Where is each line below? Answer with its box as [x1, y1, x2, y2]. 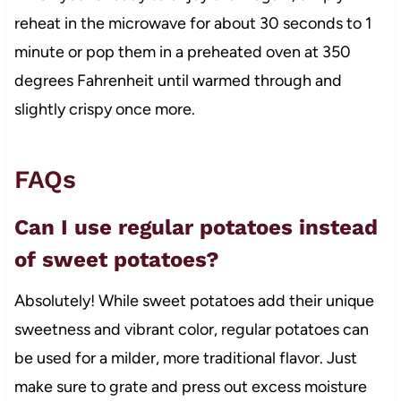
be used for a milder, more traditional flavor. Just [13, 347, 357, 368]
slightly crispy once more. [13, 98, 195, 119]
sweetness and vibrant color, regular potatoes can [13, 319, 369, 339]
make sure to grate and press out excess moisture [13, 376, 367, 397]
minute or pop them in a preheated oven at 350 [13, 41, 351, 62]
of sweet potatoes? [13, 246, 219, 272]
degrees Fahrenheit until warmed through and [13, 70, 342, 90]
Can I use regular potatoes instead [13, 214, 378, 240]
